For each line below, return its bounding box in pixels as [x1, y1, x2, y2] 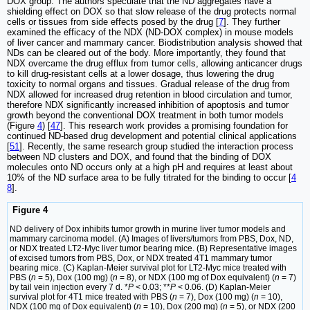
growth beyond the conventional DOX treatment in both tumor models [7, 110, 284, 121]
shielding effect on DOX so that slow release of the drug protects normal [7, 6, 296, 17]
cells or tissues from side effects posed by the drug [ [7, 17, 219, 28]
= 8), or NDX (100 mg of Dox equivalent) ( [120, 272, 275, 282]
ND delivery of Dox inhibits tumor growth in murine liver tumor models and [10, 224, 286, 234]
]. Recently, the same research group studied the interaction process [19, 141, 293, 152]
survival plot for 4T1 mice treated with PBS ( [10, 291, 172, 302]
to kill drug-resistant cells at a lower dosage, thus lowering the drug [7, 69, 274, 80]
